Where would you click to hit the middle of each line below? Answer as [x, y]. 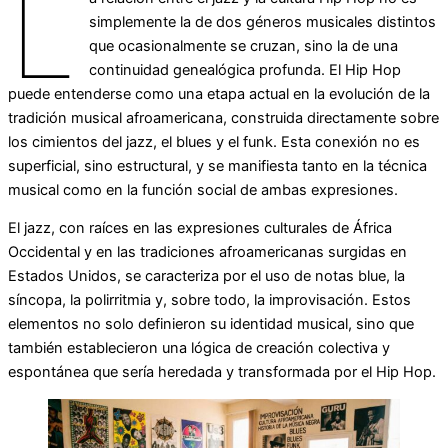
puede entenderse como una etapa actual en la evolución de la [219, 93]
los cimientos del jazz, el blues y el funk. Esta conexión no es [214, 141]
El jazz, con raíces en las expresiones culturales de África [200, 228]
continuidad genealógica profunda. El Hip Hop [245, 69]
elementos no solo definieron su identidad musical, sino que [211, 324]
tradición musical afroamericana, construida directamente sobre [223, 117]
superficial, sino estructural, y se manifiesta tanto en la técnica [217, 165]
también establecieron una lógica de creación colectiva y [199, 348]
